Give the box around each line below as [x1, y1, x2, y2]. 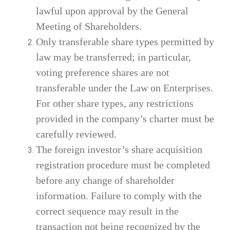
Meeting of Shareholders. [36, 20, 142, 32]
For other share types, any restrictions [36, 97, 194, 109]
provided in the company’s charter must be [36, 112, 214, 124]
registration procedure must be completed [36, 159, 210, 170]
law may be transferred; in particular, [36, 51, 191, 63]
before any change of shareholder [36, 174, 175, 186]
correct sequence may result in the [36, 205, 179, 217]
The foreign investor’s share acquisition [36, 143, 202, 155]
